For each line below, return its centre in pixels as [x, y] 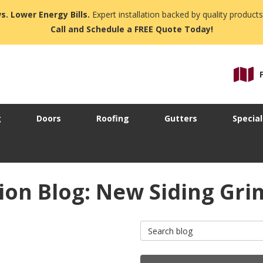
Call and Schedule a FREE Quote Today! [131, 29]
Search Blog [165, 226]
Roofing [113, 119]
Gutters [181, 119]
